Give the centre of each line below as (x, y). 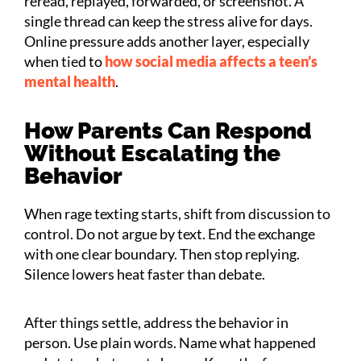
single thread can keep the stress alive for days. (168, 21)
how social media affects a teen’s (210, 61)
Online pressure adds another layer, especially (167, 41)
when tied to (63, 61)
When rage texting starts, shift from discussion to (177, 213)
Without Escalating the (152, 153)
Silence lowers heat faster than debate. (145, 274)
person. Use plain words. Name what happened (170, 342)
